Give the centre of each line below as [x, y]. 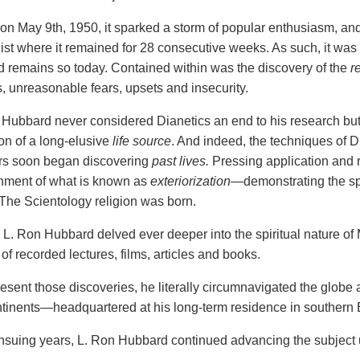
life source [142, 141]
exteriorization [190, 182]
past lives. [180, 162]
